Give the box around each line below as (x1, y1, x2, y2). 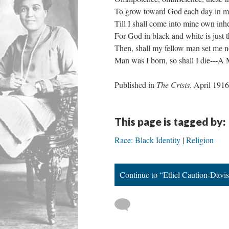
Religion (186, 134, 214, 145)
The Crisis (156, 79, 190, 90)
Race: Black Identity (114, 134, 180, 145)
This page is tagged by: (114, 115, 225, 128)
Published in (114, 79, 156, 90)
